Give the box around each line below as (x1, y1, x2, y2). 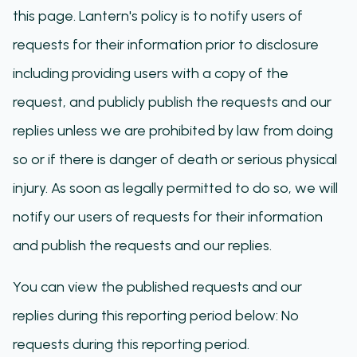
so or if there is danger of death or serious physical (13, 151, 337, 168)
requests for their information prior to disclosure (13, 36, 319, 53)
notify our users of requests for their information (13, 208, 323, 226)
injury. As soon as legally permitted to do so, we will (13, 179, 338, 197)
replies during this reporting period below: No (13, 307, 299, 324)
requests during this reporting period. (13, 335, 249, 353)
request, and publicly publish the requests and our (13, 93, 331, 111)
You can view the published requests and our (13, 278, 302, 296)
